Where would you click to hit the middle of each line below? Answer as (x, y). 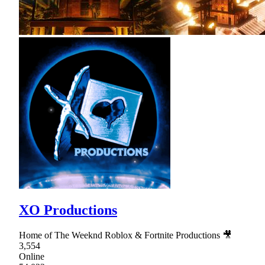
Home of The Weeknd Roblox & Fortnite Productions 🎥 (125, 235)
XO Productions (68, 210)
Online (32, 257)
